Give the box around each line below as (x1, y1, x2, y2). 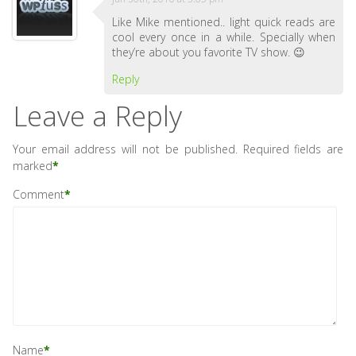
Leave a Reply (12, 97, 182, 134)
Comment (12, 187, 64, 202)
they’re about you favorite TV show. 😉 (111, 44, 305, 60)
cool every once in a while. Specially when (111, 29, 336, 44)
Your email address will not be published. (12, 141, 238, 157)
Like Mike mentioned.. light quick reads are (111, 14, 336, 29)
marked (12, 158, 52, 173)
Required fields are (242, 141, 344, 157)
